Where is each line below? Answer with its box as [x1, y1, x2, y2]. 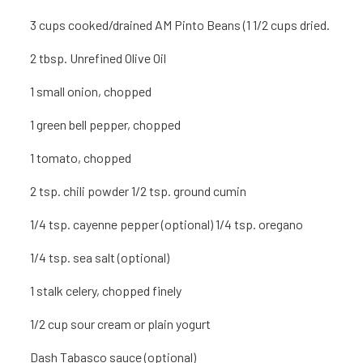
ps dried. [284, 17, 331, 33]
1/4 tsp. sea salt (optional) [30, 250, 170, 266]
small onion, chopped [36, 83, 152, 100]
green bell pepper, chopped [36, 117, 181, 133]
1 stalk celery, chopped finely [30, 283, 182, 299]
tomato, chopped [36, 150, 132, 166]
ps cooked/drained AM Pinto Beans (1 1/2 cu [52, 17, 284, 33]
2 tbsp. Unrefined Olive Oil [30, 50, 167, 66]
